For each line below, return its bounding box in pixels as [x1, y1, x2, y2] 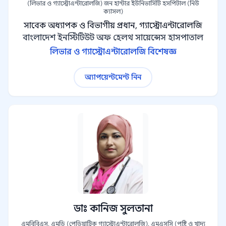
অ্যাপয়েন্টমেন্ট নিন [85, 73, 141, 82]
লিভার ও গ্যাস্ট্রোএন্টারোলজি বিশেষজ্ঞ [49, 47, 177, 57]
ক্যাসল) [103, 8, 123, 15]
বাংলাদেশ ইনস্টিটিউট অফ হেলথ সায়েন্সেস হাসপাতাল [23, 33, 203, 43]
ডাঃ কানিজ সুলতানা [73, 202, 153, 215]
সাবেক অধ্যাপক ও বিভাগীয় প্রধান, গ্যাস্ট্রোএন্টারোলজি [24, 21, 202, 31]
